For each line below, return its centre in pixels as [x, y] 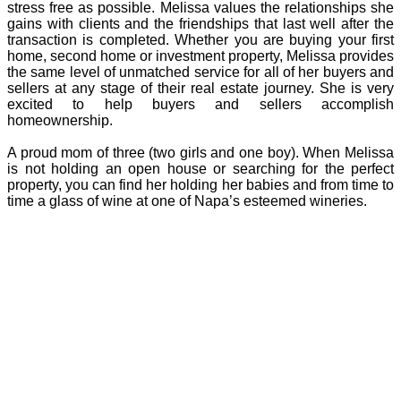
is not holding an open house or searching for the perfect [200, 169]
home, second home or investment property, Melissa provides [200, 56]
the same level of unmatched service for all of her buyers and [200, 73]
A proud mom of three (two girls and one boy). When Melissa [200, 153]
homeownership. [60, 121]
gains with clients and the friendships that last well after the [200, 24]
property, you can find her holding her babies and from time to [200, 185]
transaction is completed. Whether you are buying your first [200, 40]
